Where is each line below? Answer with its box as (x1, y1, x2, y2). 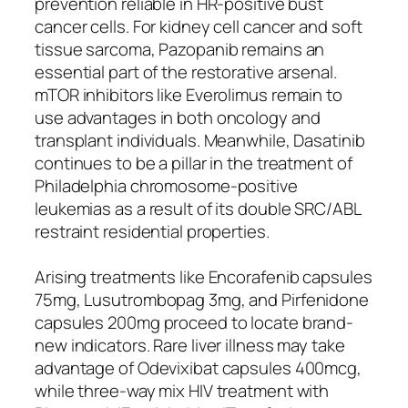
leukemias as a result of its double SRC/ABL (35, 196, 361, 220)
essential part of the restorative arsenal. (35, 59, 337, 84)
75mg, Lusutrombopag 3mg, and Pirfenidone (35, 287, 369, 311)
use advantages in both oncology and (35, 105, 321, 129)
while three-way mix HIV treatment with (35, 378, 330, 403)
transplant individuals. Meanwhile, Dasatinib (35, 127, 365, 152)
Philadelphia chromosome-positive (35, 173, 298, 198)
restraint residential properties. (35, 219, 270, 243)
